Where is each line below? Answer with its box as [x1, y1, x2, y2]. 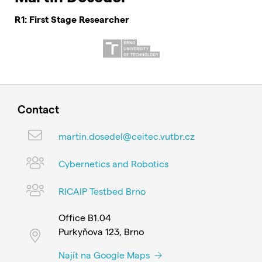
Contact [18, 102, 59, 116]
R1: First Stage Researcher [15, 13, 129, 25]
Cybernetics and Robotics [58, 157, 168, 169]
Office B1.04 [58, 212, 111, 223]
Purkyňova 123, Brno [58, 226, 144, 237]
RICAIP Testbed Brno [58, 185, 146, 196]
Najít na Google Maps [58, 249, 152, 260]
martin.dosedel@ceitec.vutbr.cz [58, 130, 195, 142]
